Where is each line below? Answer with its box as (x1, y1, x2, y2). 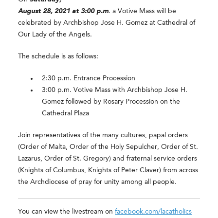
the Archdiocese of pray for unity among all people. (18, 178, 177, 185)
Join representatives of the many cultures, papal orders (18, 131, 188, 139)
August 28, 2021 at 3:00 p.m (18, 7, 109, 15)
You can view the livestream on (18, 208, 115, 215)
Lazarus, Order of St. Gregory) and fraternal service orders (18, 155, 198, 162)
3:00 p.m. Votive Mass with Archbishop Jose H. (42, 86, 188, 93)
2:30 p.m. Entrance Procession (42, 74, 136, 82)
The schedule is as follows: (18, 53, 99, 60)
